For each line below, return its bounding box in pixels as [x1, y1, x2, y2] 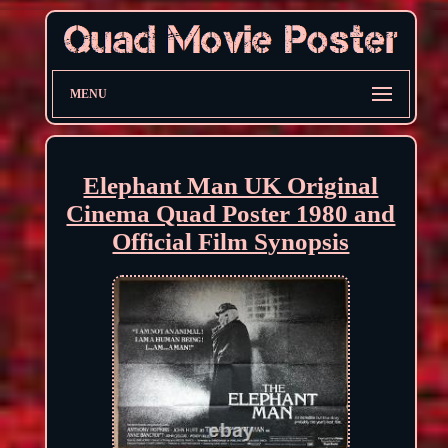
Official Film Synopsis [112, 227, 350, 255]
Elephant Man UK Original [83, 171, 379, 199]
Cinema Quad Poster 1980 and [66, 199, 396, 227]
